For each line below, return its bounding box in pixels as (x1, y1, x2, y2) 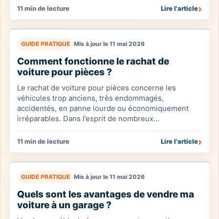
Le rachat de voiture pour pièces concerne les (17, 83, 176, 92)
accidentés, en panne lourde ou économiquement (17, 104, 189, 113)
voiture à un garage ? (17, 199, 111, 211)
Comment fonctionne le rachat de (17, 56, 169, 67)
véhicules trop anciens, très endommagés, (17, 93, 164, 103)
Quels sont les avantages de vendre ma (17, 189, 194, 200)
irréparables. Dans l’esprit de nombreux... (17, 114, 159, 123)
